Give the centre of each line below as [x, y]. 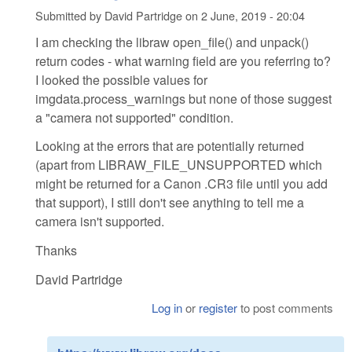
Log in [167, 307]
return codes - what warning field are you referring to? [183, 60]
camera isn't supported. [100, 222]
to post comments [286, 307]
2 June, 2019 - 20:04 [253, 16]
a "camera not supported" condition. [134, 117]
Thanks [56, 251]
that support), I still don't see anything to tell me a [170, 203]
